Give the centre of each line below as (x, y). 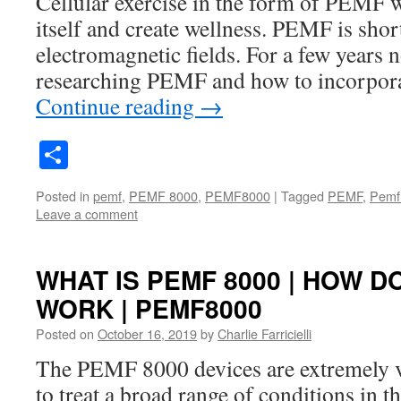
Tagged (303, 196)
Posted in (63, 196)
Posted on (65, 334)
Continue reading (118, 105)
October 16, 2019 (147, 334)
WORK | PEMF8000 (149, 309)
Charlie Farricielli (264, 334)
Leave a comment (87, 214)
